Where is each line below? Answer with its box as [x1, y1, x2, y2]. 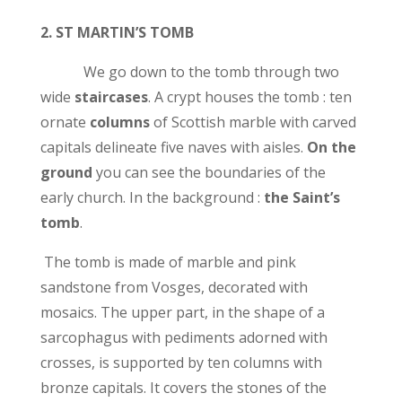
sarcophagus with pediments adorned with [39, 327, 328, 347]
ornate [39, 111, 90, 132]
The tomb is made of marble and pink [43, 251, 296, 272]
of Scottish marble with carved [149, 111, 356, 132]
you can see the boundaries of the [92, 162, 326, 182]
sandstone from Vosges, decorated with [39, 276, 308, 297]
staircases [74, 86, 148, 107]
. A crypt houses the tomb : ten [147, 86, 352, 107]
